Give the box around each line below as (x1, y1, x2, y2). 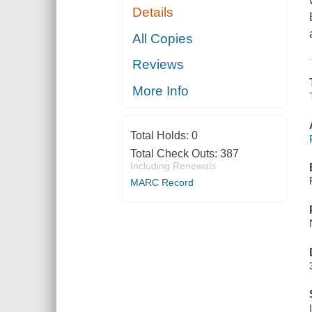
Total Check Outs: (130, 147, 220, 159)
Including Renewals (130, 159, 216, 171)
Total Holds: (130, 129, 192, 141)
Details (132, 5, 174, 20)
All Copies (132, 31, 194, 46)
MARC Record (130, 176, 194, 188)
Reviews (132, 57, 185, 72)
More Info (132, 83, 189, 98)
